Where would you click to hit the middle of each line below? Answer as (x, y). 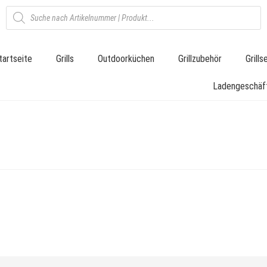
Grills (65, 59)
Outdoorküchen (126, 59)
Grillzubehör (200, 59)
